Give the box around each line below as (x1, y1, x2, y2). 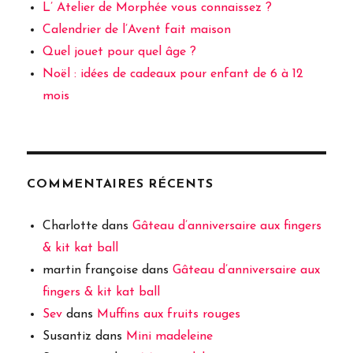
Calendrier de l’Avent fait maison (43, 23, 232, 36)
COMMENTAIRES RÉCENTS (27, 177, 214, 191)
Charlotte (43, 219, 98, 232)
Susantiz (43, 329, 92, 343)
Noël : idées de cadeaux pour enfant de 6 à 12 (43, 67, 304, 80)
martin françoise (43, 263, 139, 277)
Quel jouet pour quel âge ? (43, 45, 197, 58)
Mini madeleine (126, 329, 214, 343)
